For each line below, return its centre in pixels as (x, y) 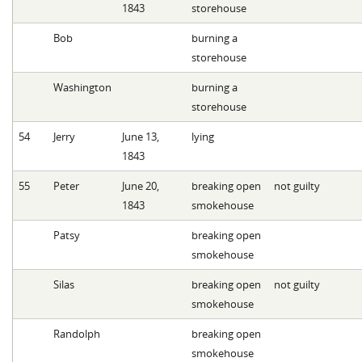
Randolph (76, 333)
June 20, (140, 185)
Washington (82, 87)
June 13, (140, 136)
